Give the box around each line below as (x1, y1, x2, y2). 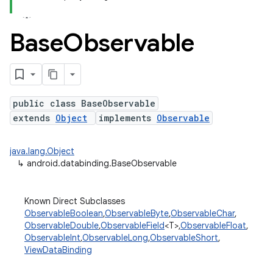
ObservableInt (24, 232, 80, 243)
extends (13, 112, 55, 124)
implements (99, 112, 157, 124)
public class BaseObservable (13, 97, 155, 109)
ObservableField (101, 220, 165, 231)
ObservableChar (171, 208, 235, 219)
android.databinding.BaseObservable (27, 158, 177, 169)
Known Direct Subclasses (24, 196, 125, 207)
